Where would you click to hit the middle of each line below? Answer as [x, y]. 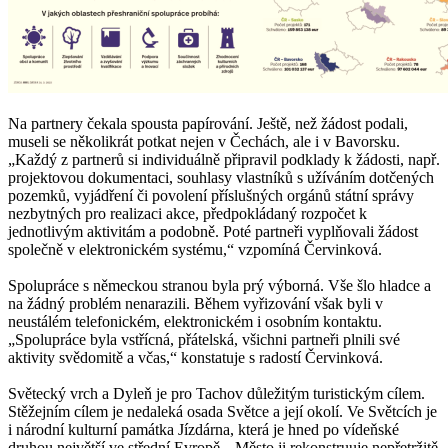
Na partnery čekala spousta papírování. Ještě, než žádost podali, [208, 123]
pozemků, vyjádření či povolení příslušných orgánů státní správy [211, 195]
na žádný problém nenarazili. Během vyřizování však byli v [195, 303]
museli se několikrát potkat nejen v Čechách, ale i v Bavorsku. [204, 141]
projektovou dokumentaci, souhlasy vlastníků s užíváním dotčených [221, 177]
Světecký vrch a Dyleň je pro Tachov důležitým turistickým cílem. [216, 393]
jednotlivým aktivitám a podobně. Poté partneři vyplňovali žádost [213, 231]
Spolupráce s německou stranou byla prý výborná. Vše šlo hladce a [219, 285]
